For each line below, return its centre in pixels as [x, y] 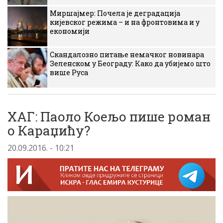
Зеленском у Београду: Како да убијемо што [130, 63]
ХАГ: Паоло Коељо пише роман [109, 116]
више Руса [69, 72]
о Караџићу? [49, 130]
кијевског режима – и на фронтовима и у [125, 22]
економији [70, 31]
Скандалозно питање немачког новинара [127, 55]
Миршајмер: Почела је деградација [115, 13]
